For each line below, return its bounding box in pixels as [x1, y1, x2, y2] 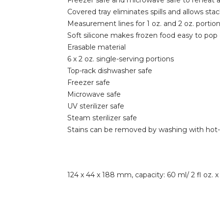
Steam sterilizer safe [67, 113, 137, 122]
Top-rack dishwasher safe [67, 66, 152, 75]
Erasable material [67, 43, 126, 52]
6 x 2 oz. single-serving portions [67, 55, 174, 63]
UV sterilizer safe [67, 102, 124, 110]
